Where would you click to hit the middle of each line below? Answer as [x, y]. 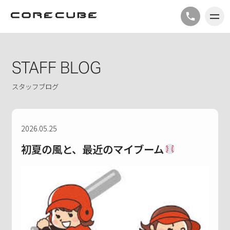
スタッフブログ [35, 86]
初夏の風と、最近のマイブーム [93, 149]
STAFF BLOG [57, 68]
